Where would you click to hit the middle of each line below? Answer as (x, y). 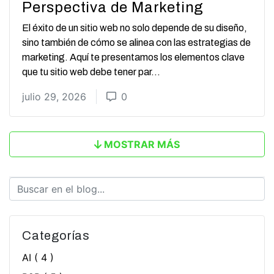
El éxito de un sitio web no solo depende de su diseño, (135, 28)
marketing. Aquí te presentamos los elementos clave (133, 57)
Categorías (56, 236)
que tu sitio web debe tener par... (91, 72)
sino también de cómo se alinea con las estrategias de (136, 43)
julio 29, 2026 (54, 97)
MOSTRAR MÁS (142, 145)
